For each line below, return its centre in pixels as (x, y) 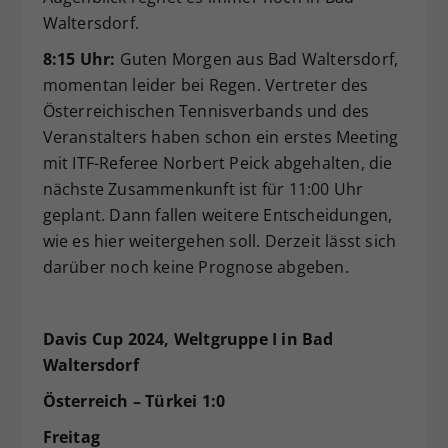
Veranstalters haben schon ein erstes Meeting (220, 136)
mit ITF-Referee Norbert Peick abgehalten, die (217, 162)
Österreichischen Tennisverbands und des (206, 110)
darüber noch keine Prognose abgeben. (195, 266)
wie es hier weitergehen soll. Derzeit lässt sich (219, 240)
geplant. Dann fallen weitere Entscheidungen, (217, 214)
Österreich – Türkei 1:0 (134, 400)
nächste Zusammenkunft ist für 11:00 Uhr (203, 188)
